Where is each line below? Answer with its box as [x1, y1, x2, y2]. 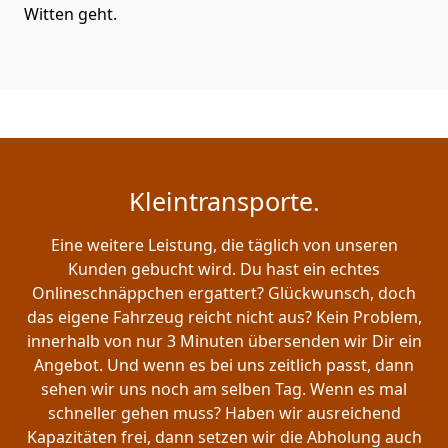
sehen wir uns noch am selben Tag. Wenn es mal [41, 378, 407, 401]
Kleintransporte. [128, 184, 320, 219]
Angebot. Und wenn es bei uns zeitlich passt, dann [34, 354, 414, 377]
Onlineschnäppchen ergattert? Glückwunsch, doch [32, 282, 416, 305]
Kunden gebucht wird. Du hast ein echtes [68, 258, 380, 281]
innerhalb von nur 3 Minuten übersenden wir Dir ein [26, 330, 422, 353]
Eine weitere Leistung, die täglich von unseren [50, 234, 398, 257]
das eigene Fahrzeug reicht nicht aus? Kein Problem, [26, 306, 422, 329]
